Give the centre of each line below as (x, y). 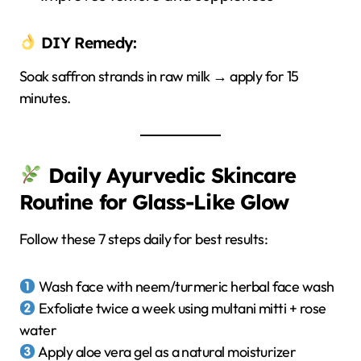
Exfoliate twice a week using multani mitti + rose (181, 308)
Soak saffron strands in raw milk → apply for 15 (159, 76)
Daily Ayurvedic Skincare (172, 174)
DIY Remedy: (87, 42)
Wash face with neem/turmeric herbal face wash (185, 286)
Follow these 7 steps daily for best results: (144, 239)
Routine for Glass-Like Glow (154, 201)
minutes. (45, 98)
